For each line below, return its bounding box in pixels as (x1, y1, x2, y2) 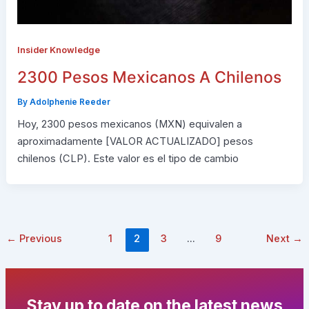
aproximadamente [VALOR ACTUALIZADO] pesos (17, 135, 253, 148)
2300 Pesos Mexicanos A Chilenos (17, 67, 281, 87)
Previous (16, 232, 62, 246)
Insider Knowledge (17, 45, 100, 55)
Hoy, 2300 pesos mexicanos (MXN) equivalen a (17, 118, 242, 131)
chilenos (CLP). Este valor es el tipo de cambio (17, 152, 239, 166)
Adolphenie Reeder (29, 97, 110, 107)
